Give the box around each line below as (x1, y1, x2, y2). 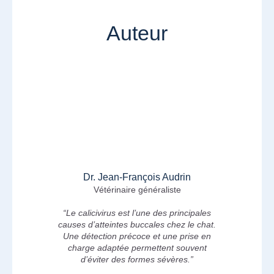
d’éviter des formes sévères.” (81, 254, 193, 265)
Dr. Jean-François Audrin (83, 171, 191, 182)
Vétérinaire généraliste (93, 184, 181, 194)
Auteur (106, 21, 168, 45)
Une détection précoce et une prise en (63, 231, 211, 242)
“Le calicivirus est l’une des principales (63, 208, 211, 218)
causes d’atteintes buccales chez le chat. (58, 220, 216, 230)
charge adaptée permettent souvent (67, 243, 207, 253)
